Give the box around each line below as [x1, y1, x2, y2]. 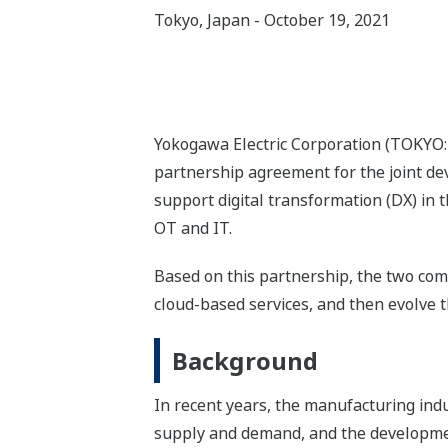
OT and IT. [153, 217, 232, 240]
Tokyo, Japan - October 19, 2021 [153, 9, 390, 32]
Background [171, 344, 318, 378]
